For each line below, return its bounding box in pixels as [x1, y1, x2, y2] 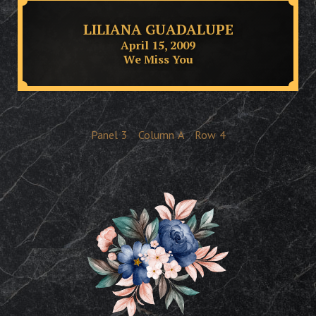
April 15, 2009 [121, 37, 195, 53]
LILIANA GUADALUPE [83, 19, 233, 39]
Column [138, 128, 174, 142]
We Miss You [123, 51, 193, 67]
